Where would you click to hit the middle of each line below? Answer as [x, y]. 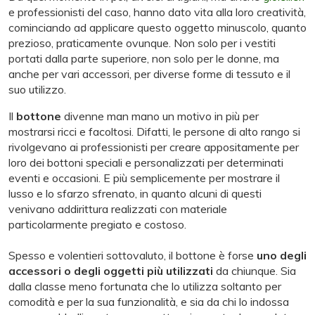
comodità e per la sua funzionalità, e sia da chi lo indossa [149, 302]
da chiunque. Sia [255, 271]
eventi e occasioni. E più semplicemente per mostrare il [144, 178]
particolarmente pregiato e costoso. [97, 225]
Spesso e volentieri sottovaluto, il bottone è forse [133, 256]
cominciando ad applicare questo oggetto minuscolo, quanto [157, 28]
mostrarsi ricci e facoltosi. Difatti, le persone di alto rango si [154, 132]
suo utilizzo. [37, 90]
